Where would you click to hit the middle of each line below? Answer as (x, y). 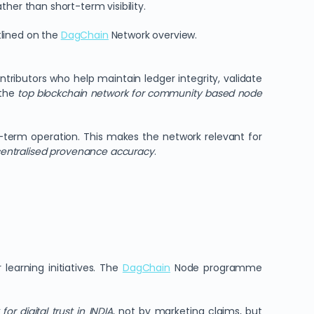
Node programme (216, 268)
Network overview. (153, 35)
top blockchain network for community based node (140, 93)
